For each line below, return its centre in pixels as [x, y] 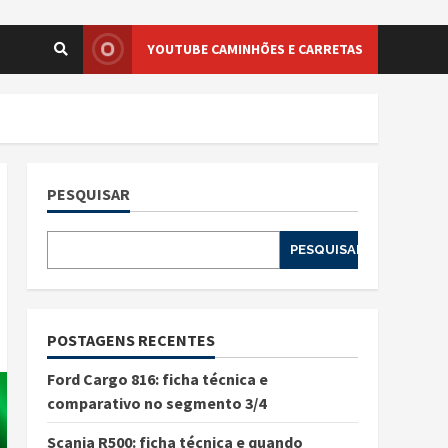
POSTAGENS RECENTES [130, 339]
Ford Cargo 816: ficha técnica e [157, 378]
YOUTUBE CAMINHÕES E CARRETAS [255, 48]
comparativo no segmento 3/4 [156, 402]
